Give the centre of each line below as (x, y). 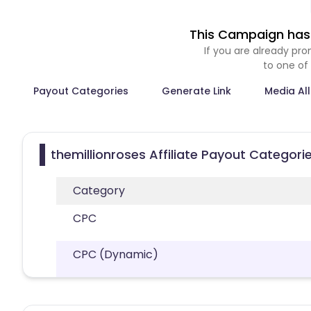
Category (99, 190)
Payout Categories (81, 91)
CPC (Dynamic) (116, 254)
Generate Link (196, 91)
